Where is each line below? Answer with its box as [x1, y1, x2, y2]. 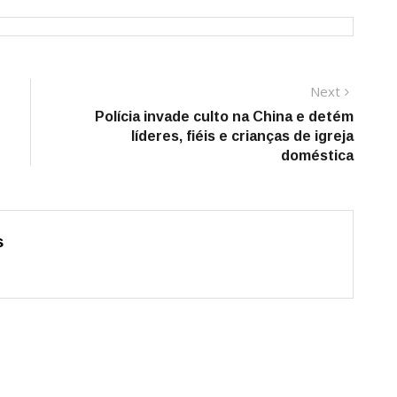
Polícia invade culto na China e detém [95, 109, 354, 125]
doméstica [281, 148, 354, 164]
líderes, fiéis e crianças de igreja [131, 128, 354, 144]
